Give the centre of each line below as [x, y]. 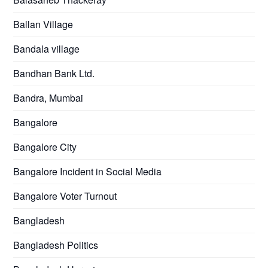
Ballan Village [43, 24]
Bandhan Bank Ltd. [54, 73]
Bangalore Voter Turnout [65, 196]
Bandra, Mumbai [48, 98]
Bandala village [47, 48]
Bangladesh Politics [56, 245]
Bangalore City [45, 147]
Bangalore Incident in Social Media [88, 171]
